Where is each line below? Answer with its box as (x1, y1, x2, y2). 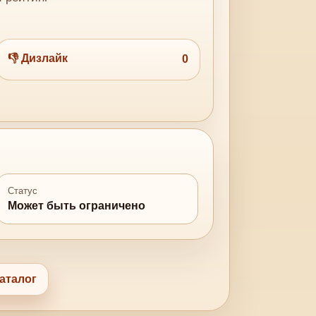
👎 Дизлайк (8, 51, 68, 64)
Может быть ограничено (8, 199, 146, 212)
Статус (8, 186, 38, 197)
